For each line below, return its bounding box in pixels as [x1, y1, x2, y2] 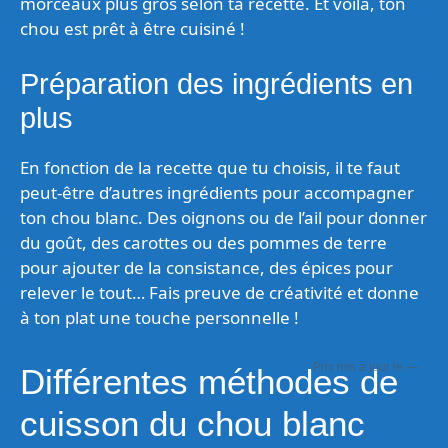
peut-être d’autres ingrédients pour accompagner [20, 180, 414, 204]
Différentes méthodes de [20, 362, 398, 401]
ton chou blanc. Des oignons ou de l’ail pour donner [20, 205, 427, 229]
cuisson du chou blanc [20, 404, 365, 443]
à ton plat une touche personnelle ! [20, 305, 299, 329]
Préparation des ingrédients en [20, 67, 413, 100]
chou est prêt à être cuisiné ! [20, 17, 245, 40]
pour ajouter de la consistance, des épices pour [20, 255, 393, 279]
